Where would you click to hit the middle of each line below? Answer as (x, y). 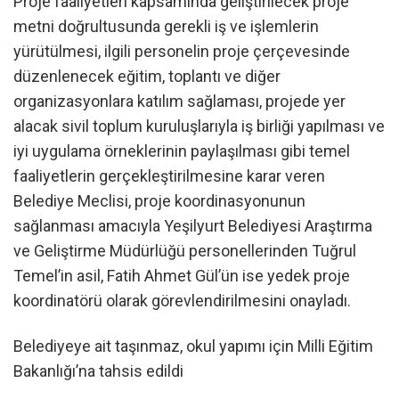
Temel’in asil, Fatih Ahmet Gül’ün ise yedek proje (182, 276)
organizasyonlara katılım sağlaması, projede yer (179, 102)
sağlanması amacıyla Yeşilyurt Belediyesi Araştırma (193, 226)
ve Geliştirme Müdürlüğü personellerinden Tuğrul (185, 251)
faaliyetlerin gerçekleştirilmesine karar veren (169, 176)
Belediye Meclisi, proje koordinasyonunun (159, 201)
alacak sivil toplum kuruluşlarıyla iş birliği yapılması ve (199, 126)
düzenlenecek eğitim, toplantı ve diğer (147, 77)
